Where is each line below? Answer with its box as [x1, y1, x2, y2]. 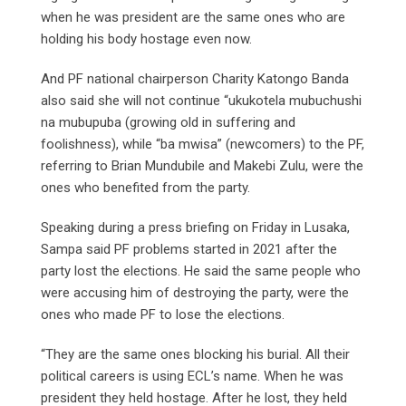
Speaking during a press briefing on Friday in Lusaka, [41, 219, 350, 237]
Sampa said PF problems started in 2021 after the [41, 241, 337, 258]
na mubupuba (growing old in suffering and [41, 114, 295, 131]
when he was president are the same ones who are [41, 9, 345, 26]
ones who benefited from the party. [41, 179, 250, 197]
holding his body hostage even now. [41, 31, 252, 48]
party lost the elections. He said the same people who [41, 263, 361, 280]
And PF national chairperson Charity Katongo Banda [41, 71, 349, 88]
